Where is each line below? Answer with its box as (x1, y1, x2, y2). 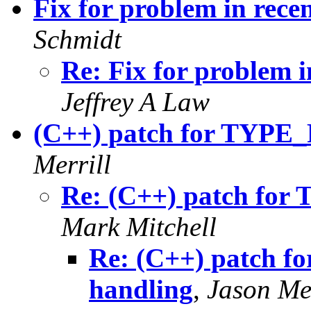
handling (89, 274, 193, 305)
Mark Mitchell (61, 212, 217, 242)
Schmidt (33, 24, 121, 55)
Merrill (33, 149, 111, 180)
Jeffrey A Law (61, 87, 210, 117)
